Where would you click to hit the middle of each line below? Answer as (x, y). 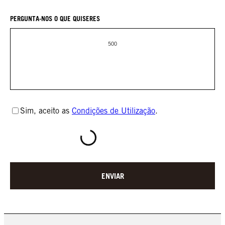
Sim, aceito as (46, 110)
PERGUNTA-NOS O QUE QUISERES (55, 18)
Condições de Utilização (114, 110)
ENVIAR (113, 176)
